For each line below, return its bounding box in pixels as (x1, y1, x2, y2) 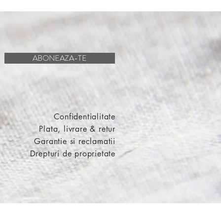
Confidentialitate (54, 111, 115, 122)
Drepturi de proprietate (30, 148, 115, 159)
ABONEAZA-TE (33, 52, 87, 64)
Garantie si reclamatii (34, 136, 115, 147)
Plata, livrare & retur (39, 124, 115, 134)
